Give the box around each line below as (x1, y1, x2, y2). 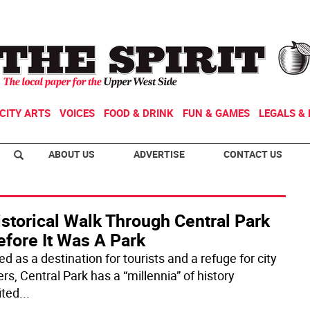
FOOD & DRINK (104, 106, 174, 120)
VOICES (60, 106, 95, 120)
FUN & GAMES (183, 106, 250, 120)
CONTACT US (224, 147, 282, 161)
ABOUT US (48, 147, 95, 161)
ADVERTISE (134, 147, 185, 161)
